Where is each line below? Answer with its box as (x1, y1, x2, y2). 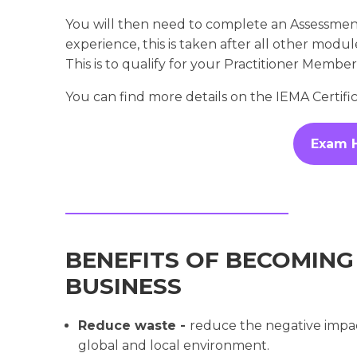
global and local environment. (78, 337, 269, 353)
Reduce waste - (78, 317, 190, 333)
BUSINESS (65, 272, 182, 300)
